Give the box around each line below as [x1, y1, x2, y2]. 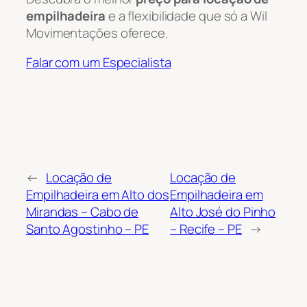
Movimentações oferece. [26, 23, 168, 42]
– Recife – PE [170, 219, 242, 238]
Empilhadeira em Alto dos [26, 185, 169, 204]
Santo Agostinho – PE [26, 219, 149, 238]
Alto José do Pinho [170, 202, 276, 221]
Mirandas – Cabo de [26, 202, 139, 221]
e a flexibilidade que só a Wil [105, 6, 267, 25]
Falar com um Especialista [26, 53, 171, 72]
